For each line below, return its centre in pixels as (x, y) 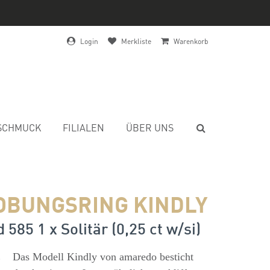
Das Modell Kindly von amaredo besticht (103, 257)
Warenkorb (191, 41)
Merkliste (136, 41)
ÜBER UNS (150, 127)
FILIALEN (83, 127)
